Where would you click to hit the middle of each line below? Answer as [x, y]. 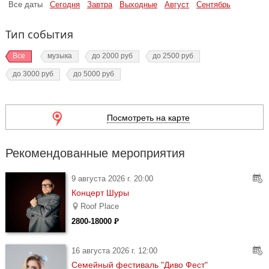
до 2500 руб [173, 56]
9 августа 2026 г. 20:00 [112, 178]
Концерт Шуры [100, 193]
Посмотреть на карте [148, 118]
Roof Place [100, 206]
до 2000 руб [112, 56]
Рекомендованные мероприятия [95, 153]
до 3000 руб [33, 74]
